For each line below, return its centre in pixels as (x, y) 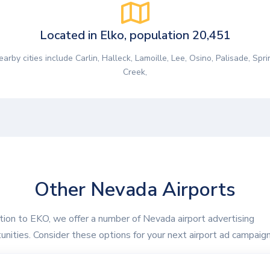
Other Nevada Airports (135, 190)
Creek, (135, 72)
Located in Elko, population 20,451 (135, 36)
